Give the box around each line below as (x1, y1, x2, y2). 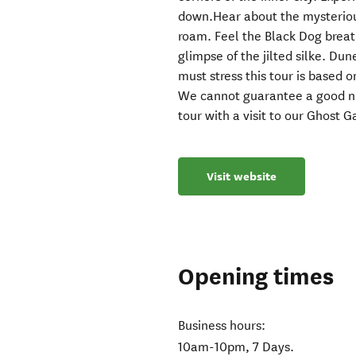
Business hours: (178, 318, 266, 334)
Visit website (207, 168, 277, 185)
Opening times (178, 262, 335, 292)
